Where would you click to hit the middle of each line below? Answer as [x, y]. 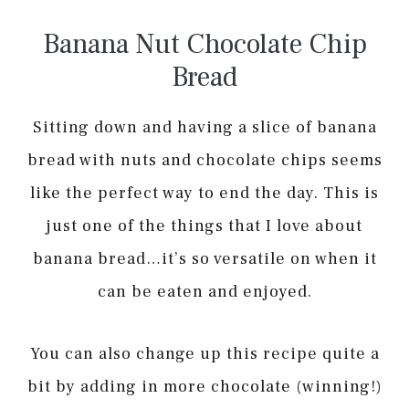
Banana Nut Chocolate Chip [204, 45]
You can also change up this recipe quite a [204, 353]
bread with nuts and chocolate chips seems [204, 161]
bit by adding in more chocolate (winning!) [204, 386]
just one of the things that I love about [204, 226]
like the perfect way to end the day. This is [204, 194]
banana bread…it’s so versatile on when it [204, 259]
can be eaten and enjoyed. [204, 292]
